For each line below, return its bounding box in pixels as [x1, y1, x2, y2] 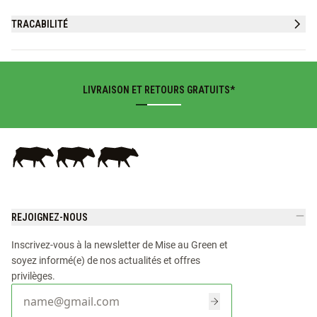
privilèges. [11, 269, 55, 282]
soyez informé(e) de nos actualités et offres [11, 253, 200, 267]
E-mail [23, 293, 54, 308]
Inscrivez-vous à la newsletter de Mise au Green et [11, 238, 228, 251]
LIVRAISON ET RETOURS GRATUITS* [82, 84, 235, 96]
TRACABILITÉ [11, 18, 68, 30]
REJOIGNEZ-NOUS [11, 212, 88, 223]
